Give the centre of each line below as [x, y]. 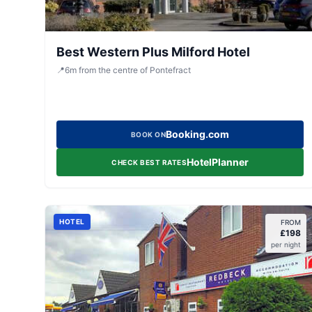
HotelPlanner [218, 162]
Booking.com [198, 134]
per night [286, 244]
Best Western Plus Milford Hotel [153, 52]
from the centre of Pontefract [135, 70]
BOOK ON [148, 134]
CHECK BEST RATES [149, 162]
